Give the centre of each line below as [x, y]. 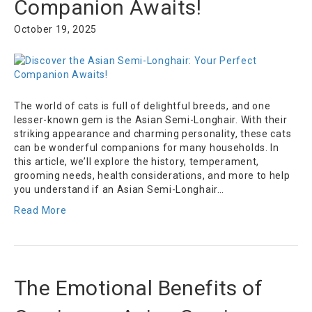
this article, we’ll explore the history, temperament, [137, 162]
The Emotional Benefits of [138, 288]
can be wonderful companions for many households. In [147, 148]
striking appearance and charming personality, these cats [153, 134]
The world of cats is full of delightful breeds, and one [142, 106]
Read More [40, 211]
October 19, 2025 [56, 30]
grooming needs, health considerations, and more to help [152, 176]
